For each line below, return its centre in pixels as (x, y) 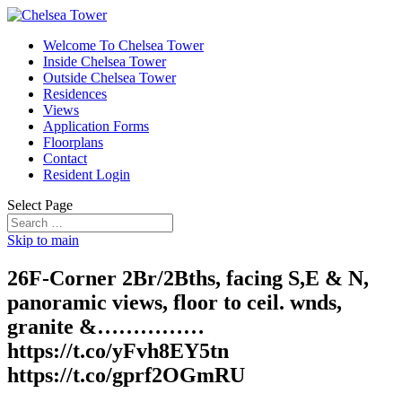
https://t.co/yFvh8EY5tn (118, 350)
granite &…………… (106, 326)
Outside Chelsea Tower (109, 78)
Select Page (40, 205)
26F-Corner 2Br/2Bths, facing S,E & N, (188, 278)
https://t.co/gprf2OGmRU (126, 375)
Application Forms (96, 126)
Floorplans (73, 142)
